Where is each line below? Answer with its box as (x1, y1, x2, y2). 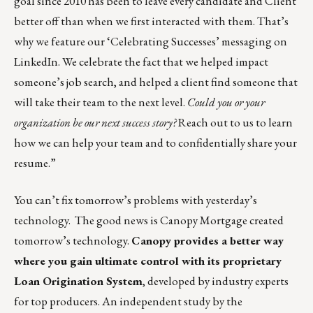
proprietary (223, 253, 282, 269)
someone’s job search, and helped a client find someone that (14, 74, 298, 90)
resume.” (14, 155, 56, 171)
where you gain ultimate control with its (14, 253, 223, 269)
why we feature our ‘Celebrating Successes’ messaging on (14, 34, 287, 50)
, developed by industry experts (143, 273, 289, 289)
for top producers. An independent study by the (14, 293, 242, 310)
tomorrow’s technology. (14, 233, 131, 249)
